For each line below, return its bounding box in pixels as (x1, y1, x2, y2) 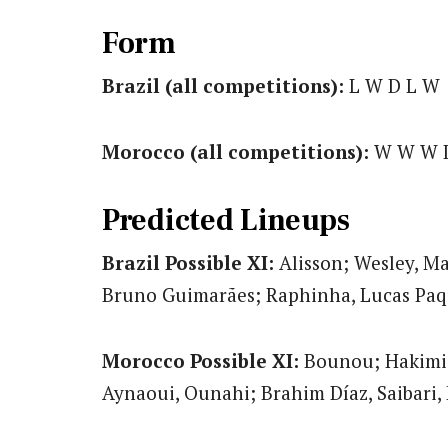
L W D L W (344, 73, 440, 99)
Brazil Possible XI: (102, 249, 274, 275)
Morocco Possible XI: (102, 347, 299, 373)
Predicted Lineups (102, 200, 350, 240)
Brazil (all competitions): (102, 73, 344, 99)
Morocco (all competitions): (102, 139, 369, 165)
